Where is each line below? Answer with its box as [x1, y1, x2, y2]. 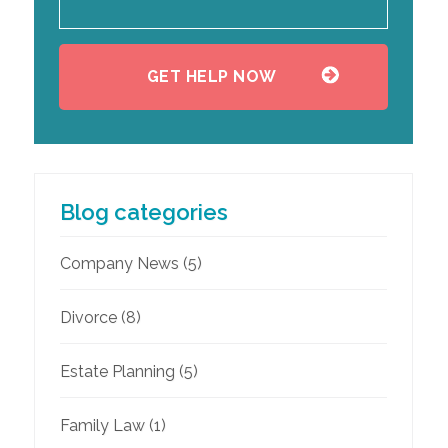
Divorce [59, 308, 117, 328]
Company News [59, 254, 179, 274]
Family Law [59, 416, 145, 436]
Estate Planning [59, 362, 175, 382]
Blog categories [59, 199, 228, 226]
